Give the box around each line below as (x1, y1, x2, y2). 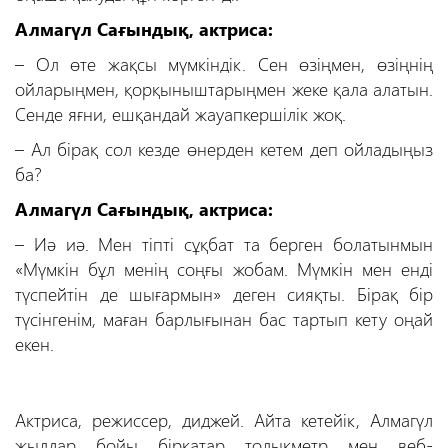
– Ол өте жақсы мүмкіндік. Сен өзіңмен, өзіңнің (15, 51, 433, 77)
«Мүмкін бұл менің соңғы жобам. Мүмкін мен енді (15, 256, 433, 282)
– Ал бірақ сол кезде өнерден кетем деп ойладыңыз (15, 136, 433, 162)
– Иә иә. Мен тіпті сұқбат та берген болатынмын (15, 231, 433, 257)
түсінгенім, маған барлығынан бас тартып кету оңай (15, 306, 433, 332)
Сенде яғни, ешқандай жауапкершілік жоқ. (15, 101, 346, 127)
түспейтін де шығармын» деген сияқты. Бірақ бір (15, 281, 433, 307)
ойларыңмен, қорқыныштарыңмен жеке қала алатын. (15, 76, 433, 102)
